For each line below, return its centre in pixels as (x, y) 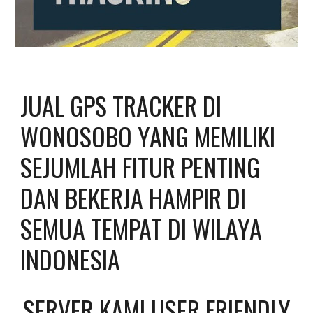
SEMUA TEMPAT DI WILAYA (141, 228)
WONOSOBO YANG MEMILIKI (148, 136)
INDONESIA (71, 259)
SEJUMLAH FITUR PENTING (140, 166)
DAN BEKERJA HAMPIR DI (133, 197)
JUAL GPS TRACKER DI (121, 105)
